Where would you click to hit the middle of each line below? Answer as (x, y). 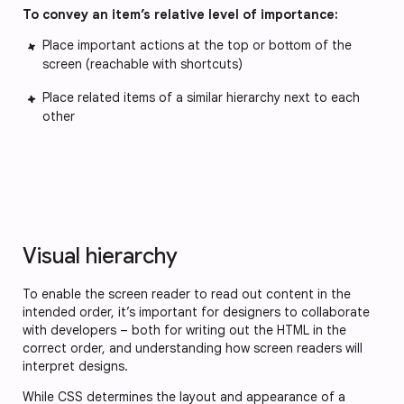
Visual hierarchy (100, 256)
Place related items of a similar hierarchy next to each (201, 97)
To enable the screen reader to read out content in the (187, 294)
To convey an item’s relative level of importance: (180, 14)
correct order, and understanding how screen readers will (193, 348)
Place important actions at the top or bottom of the (197, 45)
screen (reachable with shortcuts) (142, 64)
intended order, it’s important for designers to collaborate (196, 312)
